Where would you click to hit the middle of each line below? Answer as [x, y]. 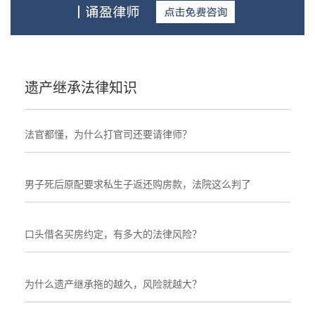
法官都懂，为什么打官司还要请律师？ [108, 134]
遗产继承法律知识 [81, 88]
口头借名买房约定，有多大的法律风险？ [113, 234]
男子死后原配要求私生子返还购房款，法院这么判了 [138, 184]
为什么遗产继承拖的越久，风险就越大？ [113, 284]
